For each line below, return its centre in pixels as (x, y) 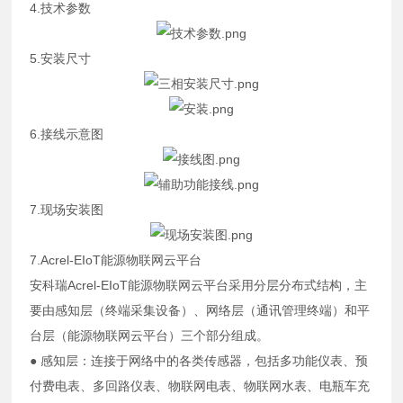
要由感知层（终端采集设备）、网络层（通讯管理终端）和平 (200, 310)
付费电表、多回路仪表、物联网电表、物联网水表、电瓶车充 (200, 385)
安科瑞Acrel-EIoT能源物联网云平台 (130, 285)
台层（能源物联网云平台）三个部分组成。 (150, 335)
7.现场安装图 (67, 209)
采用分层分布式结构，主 (298, 285)
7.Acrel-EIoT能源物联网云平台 (116, 260)
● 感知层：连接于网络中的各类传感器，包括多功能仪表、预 (199, 360)
